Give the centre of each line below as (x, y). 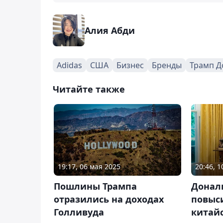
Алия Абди (110, 30)
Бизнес (130, 65)
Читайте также (89, 89)
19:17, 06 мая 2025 (89, 166)
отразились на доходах (109, 199)
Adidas (69, 65)
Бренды (167, 65)
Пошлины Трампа (95, 186)
